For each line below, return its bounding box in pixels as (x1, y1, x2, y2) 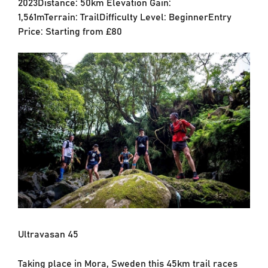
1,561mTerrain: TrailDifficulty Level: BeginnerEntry (17, 8, 232, 23)
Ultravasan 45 (17, 226, 78, 240)
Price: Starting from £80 (17, 23, 122, 38)
